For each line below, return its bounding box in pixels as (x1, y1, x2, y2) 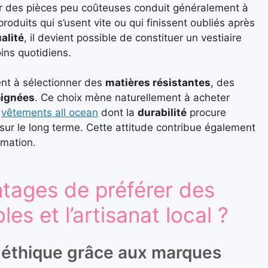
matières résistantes (105, 77, 211, 89)
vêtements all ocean (1, 106, 98, 119)
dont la (98, 106, 138, 119)
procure (187, 106, 226, 119)
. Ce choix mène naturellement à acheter (35, 92, 230, 104)
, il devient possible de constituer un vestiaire (24, 31, 242, 44)
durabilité (138, 106, 187, 119)
